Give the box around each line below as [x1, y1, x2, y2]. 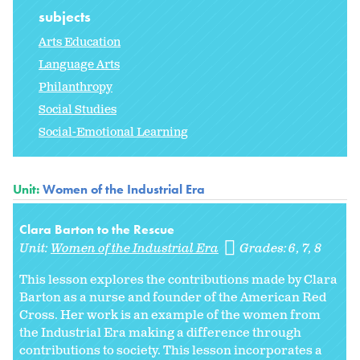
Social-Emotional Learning [39, 124, 188, 140]
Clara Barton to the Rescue [19, 220, 174, 238]
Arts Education [39, 34, 121, 50]
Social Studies [39, 101, 117, 117]
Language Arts [39, 56, 120, 72]
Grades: [239, 239, 290, 257]
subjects [39, 6, 94, 26]
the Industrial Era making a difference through [19, 324, 301, 342]
